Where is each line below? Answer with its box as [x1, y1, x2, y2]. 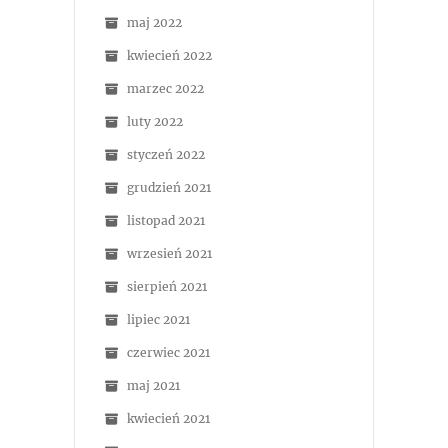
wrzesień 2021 [127, 246, 212, 261]
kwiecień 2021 [127, 411, 210, 426]
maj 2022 [127, 15, 182, 30]
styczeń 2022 [127, 147, 205, 162]
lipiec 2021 [127, 312, 190, 327]
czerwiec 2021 [127, 345, 210, 360]
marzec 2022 [127, 81, 204, 96]
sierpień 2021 [127, 279, 207, 294]
